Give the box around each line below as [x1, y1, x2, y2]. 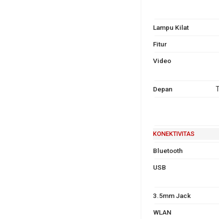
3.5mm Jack [153, 191, 191, 199]
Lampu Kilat [153, 23, 189, 31]
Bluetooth [153, 146, 183, 154]
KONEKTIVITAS [153, 130, 195, 137]
